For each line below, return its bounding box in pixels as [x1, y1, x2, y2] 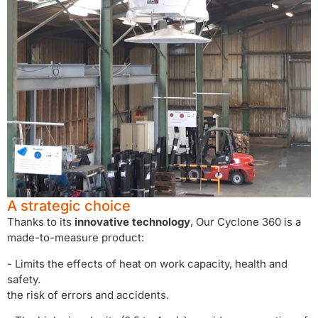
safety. [7, 272, 40, 286]
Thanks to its [7, 215, 75, 229]
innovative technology [75, 215, 190, 229]
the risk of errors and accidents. [7, 287, 169, 302]
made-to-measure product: [7, 231, 144, 245]
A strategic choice [7, 197, 131, 215]
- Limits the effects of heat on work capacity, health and [7, 256, 287, 270]
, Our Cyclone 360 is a [190, 215, 301, 229]
